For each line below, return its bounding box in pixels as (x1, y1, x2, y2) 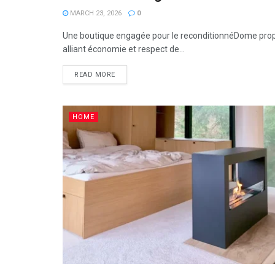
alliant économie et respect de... (63, 44, 185, 55)
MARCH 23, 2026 (68, 9, 122, 18)
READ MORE (74, 71, 115, 79)
